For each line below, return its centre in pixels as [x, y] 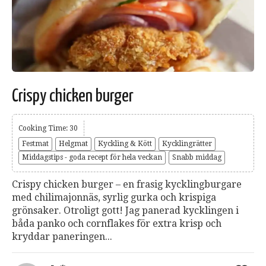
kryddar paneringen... [62, 237]
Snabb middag [197, 158]
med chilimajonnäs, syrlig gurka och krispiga [114, 198]
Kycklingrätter [187, 144]
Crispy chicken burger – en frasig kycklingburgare [127, 185]
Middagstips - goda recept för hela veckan [92, 158]
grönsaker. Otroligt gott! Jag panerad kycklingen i [125, 211]
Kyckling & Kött [125, 144]
